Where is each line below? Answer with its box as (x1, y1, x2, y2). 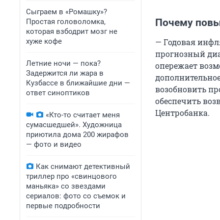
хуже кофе (26, 37, 62, 46)
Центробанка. (155, 108, 210, 118)
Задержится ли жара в (26, 69, 104, 78)
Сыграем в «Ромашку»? (26, 7, 107, 16)
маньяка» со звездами (26, 182, 106, 191)
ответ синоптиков (26, 88, 90, 97)
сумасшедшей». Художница (26, 120, 122, 129)
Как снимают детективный (36, 162, 130, 171)
